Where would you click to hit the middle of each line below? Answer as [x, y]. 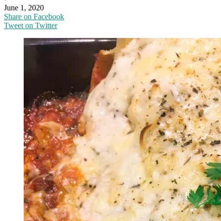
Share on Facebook [34, 16]
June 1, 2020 [24, 7]
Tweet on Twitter [31, 25]
